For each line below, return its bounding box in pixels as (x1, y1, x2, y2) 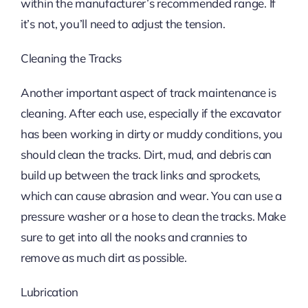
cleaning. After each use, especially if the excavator (20, 106, 281, 121)
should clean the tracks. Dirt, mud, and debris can (20, 147, 272, 162)
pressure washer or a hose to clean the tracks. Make (20, 209, 286, 224)
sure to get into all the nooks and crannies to (20, 230, 247, 245)
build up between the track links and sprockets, (20, 168, 261, 183)
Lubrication (20, 285, 79, 300)
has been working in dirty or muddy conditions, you (20, 126, 283, 142)
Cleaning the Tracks (20, 51, 122, 66)
